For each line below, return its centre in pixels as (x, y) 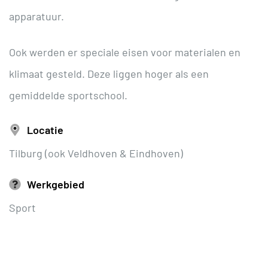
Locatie (45, 130)
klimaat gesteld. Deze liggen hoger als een (109, 73)
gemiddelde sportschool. (68, 95)
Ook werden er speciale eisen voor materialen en (125, 52)
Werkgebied (56, 184)
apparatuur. (36, 16)
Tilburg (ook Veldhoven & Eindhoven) (96, 153)
